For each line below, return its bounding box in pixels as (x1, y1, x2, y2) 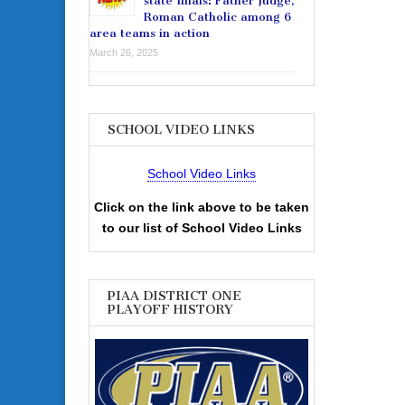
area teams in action (89, 26, 210, 41)
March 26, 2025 (89, 47, 158, 59)
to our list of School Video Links (101, 221, 302, 236)
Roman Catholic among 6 (144, 10, 291, 24)
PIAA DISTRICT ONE (108, 288, 241, 305)
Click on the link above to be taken (94, 200, 309, 215)
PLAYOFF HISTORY (108, 302, 233, 318)
